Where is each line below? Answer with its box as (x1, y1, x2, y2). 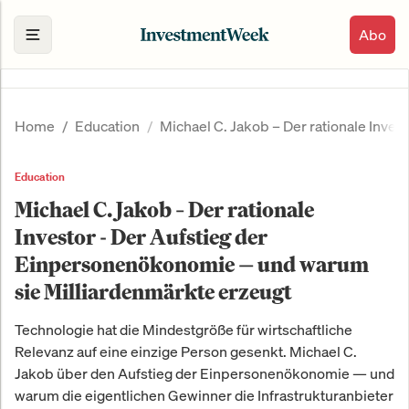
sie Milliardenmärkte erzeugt (15, 278, 291, 306)
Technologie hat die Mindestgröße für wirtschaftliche (15, 320, 352, 341)
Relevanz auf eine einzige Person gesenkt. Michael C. (15, 341, 357, 362)
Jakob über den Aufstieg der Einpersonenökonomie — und (15, 363, 394, 384)
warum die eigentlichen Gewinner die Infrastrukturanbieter (15, 385, 393, 406)
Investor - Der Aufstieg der (15, 223, 267, 251)
